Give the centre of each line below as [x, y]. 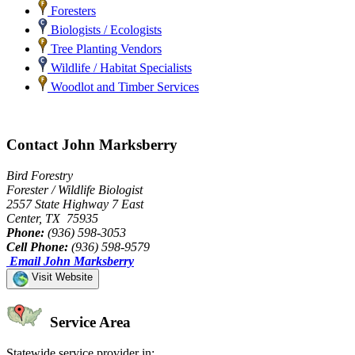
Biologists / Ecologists [105, 30]
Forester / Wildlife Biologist [74, 189]
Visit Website [61, 277]
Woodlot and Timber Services [123, 87]
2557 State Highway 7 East [75, 204]
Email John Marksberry [72, 261]
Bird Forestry [40, 175]
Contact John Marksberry [92, 144]
